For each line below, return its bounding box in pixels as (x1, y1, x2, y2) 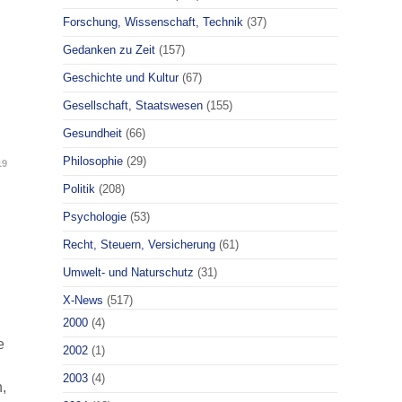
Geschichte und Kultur (63, 71, 179, 84)
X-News (63, 293, 103, 307)
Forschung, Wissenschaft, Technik (63, 15, 243, 29)
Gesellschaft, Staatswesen (63, 99, 203, 112)
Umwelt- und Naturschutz (63, 266, 194, 279)
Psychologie (63, 210, 127, 223)
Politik (63, 182, 95, 196)
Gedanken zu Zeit (63, 43, 155, 57)
